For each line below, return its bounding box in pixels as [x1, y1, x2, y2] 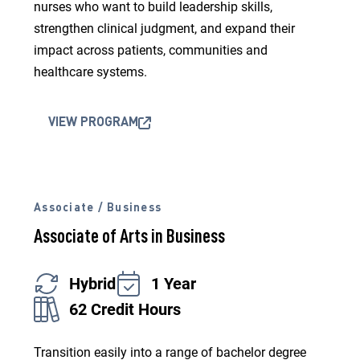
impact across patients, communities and [34, 43, 268, 58]
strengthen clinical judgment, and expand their [34, 21, 295, 36]
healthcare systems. [34, 64, 147, 80]
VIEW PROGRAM [48, 117, 138, 129]
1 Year [151, 274, 196, 293]
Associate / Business [34, 202, 162, 214]
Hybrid [69, 274, 116, 293]
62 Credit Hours [69, 300, 181, 319]
